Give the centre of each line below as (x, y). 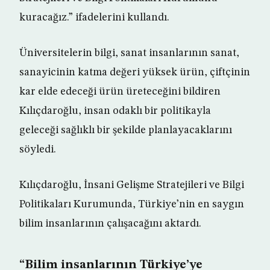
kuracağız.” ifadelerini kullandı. (94, 17)
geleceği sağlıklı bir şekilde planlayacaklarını (126, 130)
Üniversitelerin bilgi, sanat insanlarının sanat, (129, 53)
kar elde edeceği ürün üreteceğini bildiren (120, 92)
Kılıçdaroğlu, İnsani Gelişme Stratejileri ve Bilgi (132, 185)
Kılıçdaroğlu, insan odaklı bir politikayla (115, 111)
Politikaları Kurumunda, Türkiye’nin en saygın (132, 204)
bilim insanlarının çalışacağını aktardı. (110, 224)
